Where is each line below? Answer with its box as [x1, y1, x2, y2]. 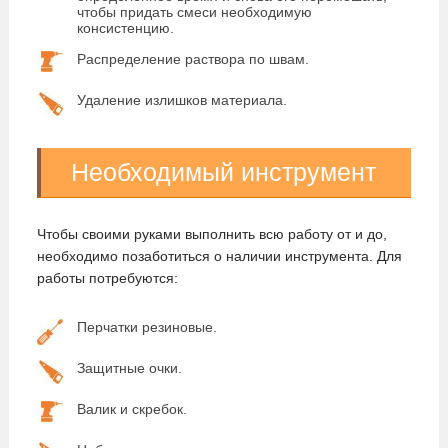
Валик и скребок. [76, 401, 187, 418]
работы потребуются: [36, 270, 178, 287]
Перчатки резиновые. [76, 319, 217, 336]
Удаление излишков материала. [76, 92, 287, 109]
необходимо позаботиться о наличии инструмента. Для [36, 248, 402, 265]
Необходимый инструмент [70, 158, 376, 187]
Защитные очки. [76, 360, 182, 377]
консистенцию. [76, 20, 174, 37]
